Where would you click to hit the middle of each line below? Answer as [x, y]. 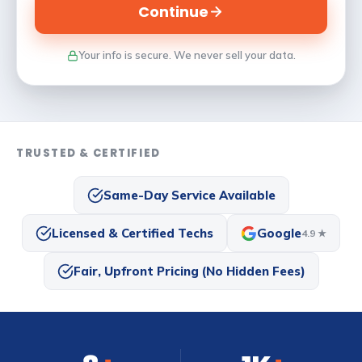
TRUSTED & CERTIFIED [88, 153]
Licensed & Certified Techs [133, 233]
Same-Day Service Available [189, 195]
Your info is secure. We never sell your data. [187, 55]
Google [279, 233]
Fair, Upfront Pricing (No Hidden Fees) [189, 271]
